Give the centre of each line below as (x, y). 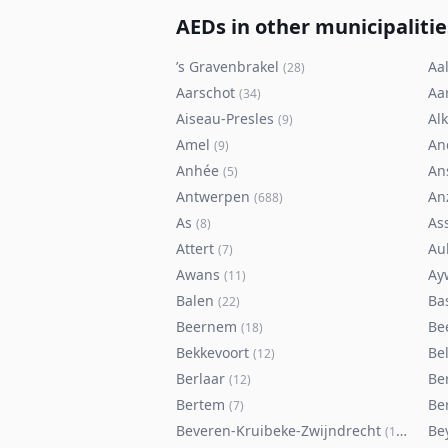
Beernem (206, 326)
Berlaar (200, 378)
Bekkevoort (212, 352)
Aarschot (205, 92)
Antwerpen (213, 196)
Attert (195, 248)
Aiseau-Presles (225, 118)
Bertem (200, 404)
